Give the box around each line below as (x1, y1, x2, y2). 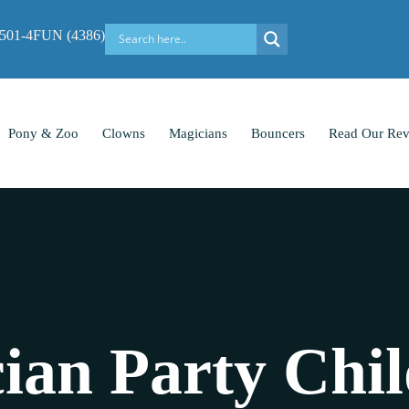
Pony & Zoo (7, 125, 79, 141)
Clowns (101, 125, 145, 141)
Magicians (168, 125, 227, 141)
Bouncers (250, 125, 305, 141)
